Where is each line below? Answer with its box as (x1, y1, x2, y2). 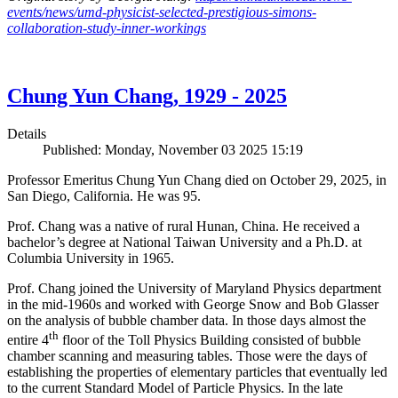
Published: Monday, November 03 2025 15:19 (43, 142, 303, 158)
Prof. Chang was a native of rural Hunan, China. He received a (7, 219, 360, 235)
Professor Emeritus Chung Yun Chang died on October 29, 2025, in (7, 172, 386, 188)
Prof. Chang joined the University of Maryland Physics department (7, 281, 381, 297)
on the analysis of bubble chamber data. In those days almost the (7, 313, 366, 329)
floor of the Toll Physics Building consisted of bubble (59, 332, 361, 348)
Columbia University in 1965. (7, 251, 181, 267)
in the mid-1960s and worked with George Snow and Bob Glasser (7, 297, 378, 313)
